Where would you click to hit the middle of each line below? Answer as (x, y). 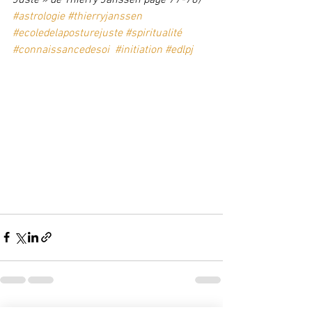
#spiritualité (154, 33)
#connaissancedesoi (61, 50)
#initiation (139, 50)
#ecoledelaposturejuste (68, 33)
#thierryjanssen (105, 16)
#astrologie (39, 16)
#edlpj (179, 50)
